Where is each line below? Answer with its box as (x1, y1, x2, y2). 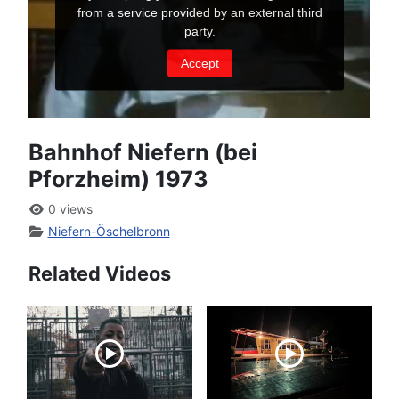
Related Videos (28, 262, 171, 286)
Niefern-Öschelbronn (47, 224, 170, 240)
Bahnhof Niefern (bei (28, 139, 257, 167)
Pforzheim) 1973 (28, 166, 208, 193)
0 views (44, 201, 93, 217)
